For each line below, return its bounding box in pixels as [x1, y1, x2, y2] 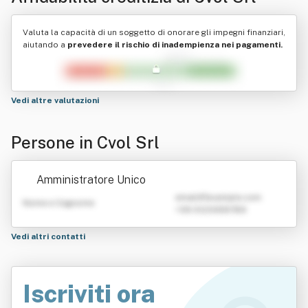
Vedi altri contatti [11, 232, 87, 241]
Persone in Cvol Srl [11, 133, 159, 152]
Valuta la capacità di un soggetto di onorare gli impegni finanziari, [23, 27, 285, 37]
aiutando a [23, 40, 67, 49]
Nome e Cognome [23, 198, 94, 208]
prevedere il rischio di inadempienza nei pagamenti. [67, 40, 283, 49]
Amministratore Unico [36, 173, 146, 186]
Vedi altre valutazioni [11, 96, 101, 105]
